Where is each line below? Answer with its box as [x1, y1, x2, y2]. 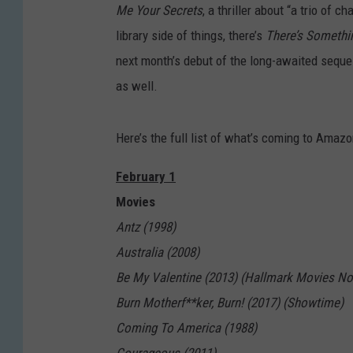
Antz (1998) [116, 219, 176, 236]
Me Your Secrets [116, 2, 203, 19]
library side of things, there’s [116, 28, 266, 44]
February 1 [116, 169, 176, 185]
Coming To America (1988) [116, 320, 257, 336]
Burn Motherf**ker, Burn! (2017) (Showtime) [116, 295, 344, 311]
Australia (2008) [116, 244, 199, 261]
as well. [116, 78, 158, 95]
